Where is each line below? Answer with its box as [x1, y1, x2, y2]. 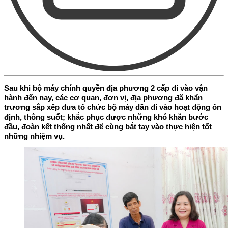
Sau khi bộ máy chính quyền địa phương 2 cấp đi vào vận [4, 83, 208, 92]
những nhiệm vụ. [4, 131, 65, 140]
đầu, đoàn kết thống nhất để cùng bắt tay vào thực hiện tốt [4, 122, 212, 131]
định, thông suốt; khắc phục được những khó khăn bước [4, 112, 208, 121]
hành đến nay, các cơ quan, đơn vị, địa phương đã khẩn [4, 93, 203, 102]
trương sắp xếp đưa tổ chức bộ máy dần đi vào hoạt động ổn [4, 102, 221, 111]
